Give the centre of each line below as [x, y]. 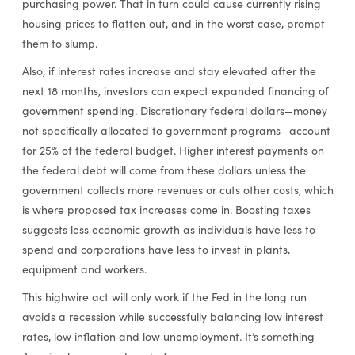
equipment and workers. [84, 269]
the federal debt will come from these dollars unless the [164, 170]
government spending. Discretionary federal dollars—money [174, 111]
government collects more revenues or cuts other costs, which [177, 190]
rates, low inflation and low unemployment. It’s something [168, 337]
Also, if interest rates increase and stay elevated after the [169, 71]
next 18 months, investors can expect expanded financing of [175, 91]
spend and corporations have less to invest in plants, [156, 250]
